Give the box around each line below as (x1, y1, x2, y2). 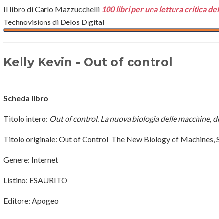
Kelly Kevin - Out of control (3, 55, 173, 69)
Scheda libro (3, 93, 48, 103)
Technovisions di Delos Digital (3, 17, 104, 26)
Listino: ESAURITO (3, 175, 67, 185)
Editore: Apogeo (3, 196, 59, 206)
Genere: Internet (3, 155, 58, 165)
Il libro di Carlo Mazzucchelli (3, 4, 101, 14)
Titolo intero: (3, 114, 49, 124)
